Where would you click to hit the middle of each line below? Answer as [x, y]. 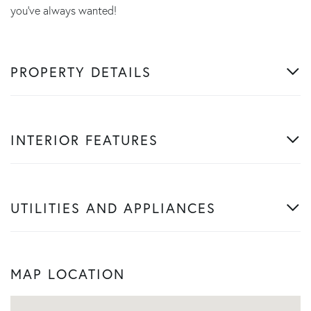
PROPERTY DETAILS [81, 72]
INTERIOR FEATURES [84, 140]
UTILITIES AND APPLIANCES [113, 208]
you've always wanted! [64, 10]
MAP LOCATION [68, 274]
